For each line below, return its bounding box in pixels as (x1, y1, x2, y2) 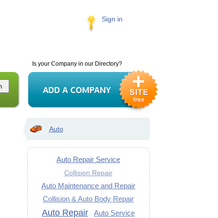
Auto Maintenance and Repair (41, 182, 135, 190)
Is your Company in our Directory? (32, 60, 122, 67)
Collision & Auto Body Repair (43, 195, 134, 203)
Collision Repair (64, 169, 112, 177)
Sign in (101, 15, 123, 23)
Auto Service (94, 209, 135, 217)
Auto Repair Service (56, 155, 120, 163)
